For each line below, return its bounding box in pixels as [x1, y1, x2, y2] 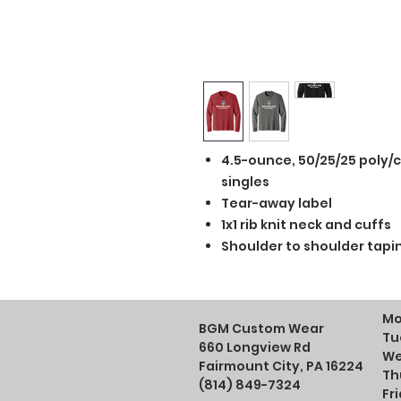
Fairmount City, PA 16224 [199, 357, 363, 376]
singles [221, 173, 269, 192]
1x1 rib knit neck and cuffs [221, 216, 391, 235]
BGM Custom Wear [199, 320, 324, 338]
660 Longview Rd [199, 338, 311, 357]
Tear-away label [221, 194, 332, 213]
